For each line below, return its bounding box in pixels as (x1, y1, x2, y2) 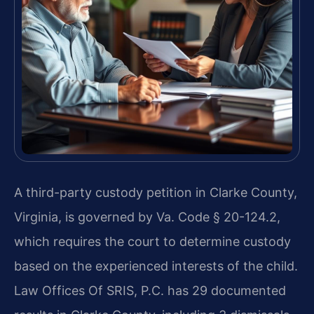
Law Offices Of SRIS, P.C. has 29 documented (14, 282, 286, 298)
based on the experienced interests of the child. (14, 258, 298, 273)
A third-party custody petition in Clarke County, (14, 184, 297, 200)
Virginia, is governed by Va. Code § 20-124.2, (14, 209, 280, 224)
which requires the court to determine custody (14, 233, 291, 249)
